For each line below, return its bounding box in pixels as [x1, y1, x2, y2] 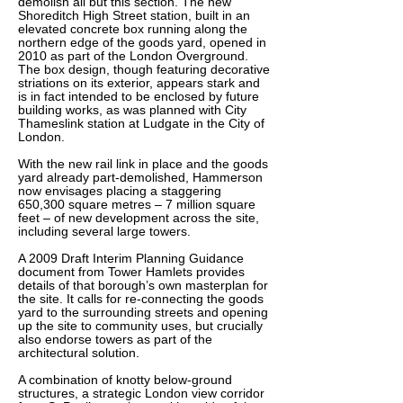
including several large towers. [18, 224, 191, 238]
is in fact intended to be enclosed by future [18, 89, 259, 103]
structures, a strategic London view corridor [18, 386, 264, 400]
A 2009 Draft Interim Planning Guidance [18, 251, 244, 265]
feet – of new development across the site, [18, 210, 259, 225]
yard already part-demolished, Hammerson [18, 170, 263, 184]
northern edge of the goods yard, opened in [18, 35, 266, 49]
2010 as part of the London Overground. [18, 49, 248, 63]
